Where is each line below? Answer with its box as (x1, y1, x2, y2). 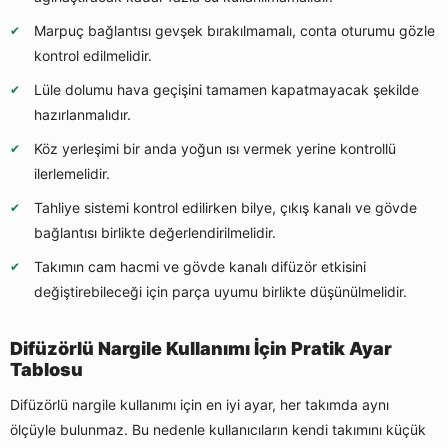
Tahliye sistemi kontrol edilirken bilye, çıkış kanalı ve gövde (34, 199, 417, 217)
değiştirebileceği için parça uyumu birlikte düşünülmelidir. (34, 283, 407, 301)
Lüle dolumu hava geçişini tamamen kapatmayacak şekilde (34, 81, 419, 99)
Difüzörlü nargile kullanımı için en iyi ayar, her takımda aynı (10, 396, 389, 414)
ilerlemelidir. (34, 165, 110, 183)
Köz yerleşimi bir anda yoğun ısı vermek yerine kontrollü (34, 140, 396, 158)
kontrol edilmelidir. (34, 47, 152, 65)
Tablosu (10, 359, 83, 381)
